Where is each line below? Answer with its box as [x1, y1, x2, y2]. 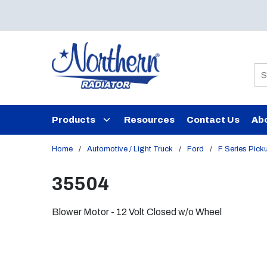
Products [52, 115, 95, 125]
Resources [124, 115, 175, 125]
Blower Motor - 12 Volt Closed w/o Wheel [52, 207, 222, 217]
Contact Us [187, 115, 240, 125]
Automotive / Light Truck [87, 145, 173, 153]
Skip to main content [18, 11, 114, 21]
